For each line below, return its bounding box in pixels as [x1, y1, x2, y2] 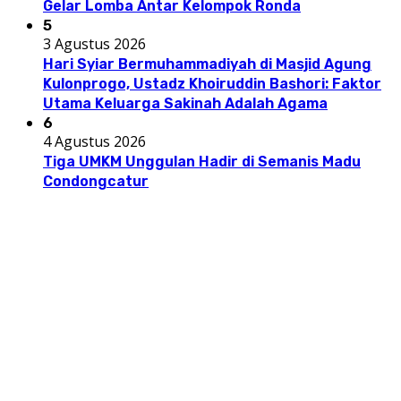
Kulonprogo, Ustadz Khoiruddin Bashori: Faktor [43, 74, 381, 92]
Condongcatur [43, 172, 149, 190]
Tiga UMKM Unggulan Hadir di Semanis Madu [43, 152, 361, 170]
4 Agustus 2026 [43, 131, 146, 151]
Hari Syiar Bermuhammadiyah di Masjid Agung [43, 55, 371, 73]
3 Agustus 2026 [43, 33, 146, 54]
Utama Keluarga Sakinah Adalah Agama [43, 94, 328, 112]
